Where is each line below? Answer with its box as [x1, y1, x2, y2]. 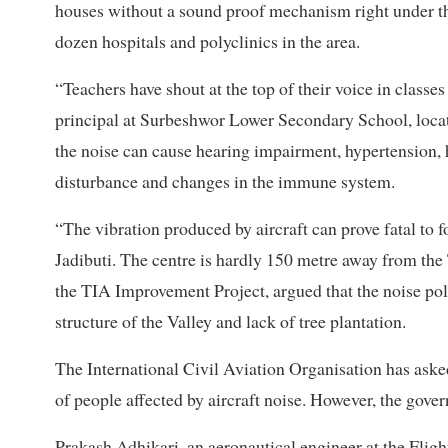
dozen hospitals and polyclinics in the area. [55, 28, 360, 53]
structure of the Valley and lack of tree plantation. [55, 308, 406, 333]
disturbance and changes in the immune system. [55, 168, 395, 193]
